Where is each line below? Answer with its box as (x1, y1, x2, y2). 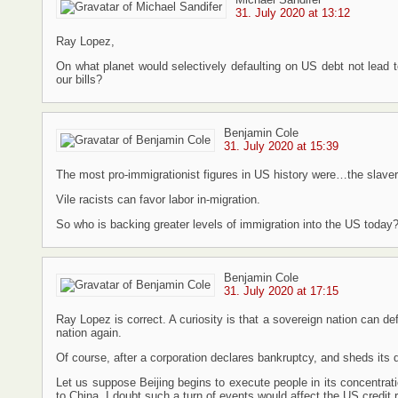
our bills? (56, 73, 102, 86)
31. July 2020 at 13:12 (235, 6, 350, 20)
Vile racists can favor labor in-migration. (56, 193, 260, 206)
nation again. (56, 326, 122, 339)
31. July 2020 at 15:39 (224, 139, 338, 153)
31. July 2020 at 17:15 (224, 284, 338, 298)
